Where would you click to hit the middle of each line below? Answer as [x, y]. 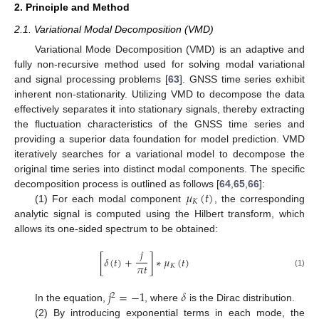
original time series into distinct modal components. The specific [159, 169]
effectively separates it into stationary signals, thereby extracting [159, 109]
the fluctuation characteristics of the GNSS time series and [159, 124]
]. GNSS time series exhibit [242, 79]
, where [163, 298]
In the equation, [71, 298]
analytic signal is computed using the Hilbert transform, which [159, 214]
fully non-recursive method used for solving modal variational [159, 64]
